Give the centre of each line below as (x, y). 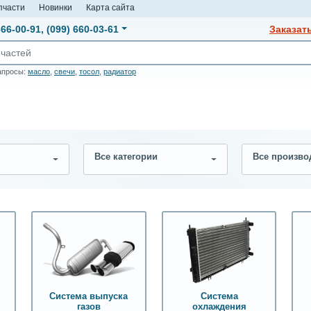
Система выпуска (89, 296)
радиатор (120, 72)
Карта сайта (110, 7)
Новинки (56, 7)
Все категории (126, 157)
